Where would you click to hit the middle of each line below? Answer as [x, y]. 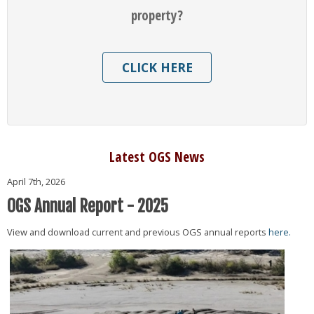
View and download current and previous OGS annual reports [137, 232]
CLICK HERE [157, 68]
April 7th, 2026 [36, 181]
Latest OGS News [157, 156]
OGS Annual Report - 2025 [87, 207]
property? [157, 15]
